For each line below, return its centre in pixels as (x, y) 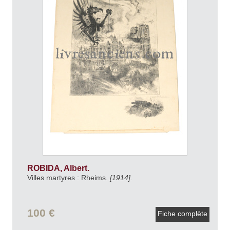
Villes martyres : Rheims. (68, 177)
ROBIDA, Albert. (59, 168)
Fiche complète (183, 214)
